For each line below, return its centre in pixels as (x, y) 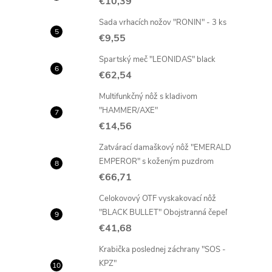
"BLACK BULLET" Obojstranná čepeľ (163, 212)
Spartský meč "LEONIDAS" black (157, 59)
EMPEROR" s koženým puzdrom (156, 161)
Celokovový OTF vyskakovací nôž (158, 199)
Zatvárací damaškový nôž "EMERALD (165, 148)
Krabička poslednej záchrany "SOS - (162, 250)
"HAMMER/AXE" (128, 110)
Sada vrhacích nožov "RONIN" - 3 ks (163, 22)
